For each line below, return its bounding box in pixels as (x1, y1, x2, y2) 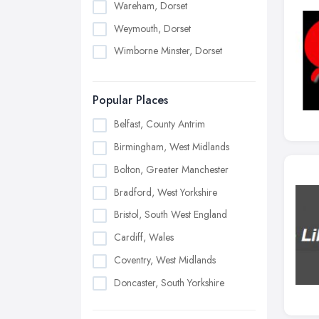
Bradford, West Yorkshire (114, 184, 217, 199)
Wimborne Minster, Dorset (114, 43, 222, 58)
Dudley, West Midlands (114, 298, 208, 313)
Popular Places (93, 92, 168, 109)
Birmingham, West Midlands (114, 139, 229, 154)
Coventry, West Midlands (114, 252, 216, 267)
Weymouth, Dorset (114, 21, 191, 36)
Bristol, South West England (114, 207, 227, 222)
